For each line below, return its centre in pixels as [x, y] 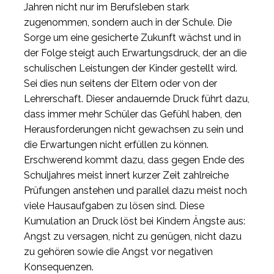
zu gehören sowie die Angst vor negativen [118, 251]
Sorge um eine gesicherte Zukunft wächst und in [132, 37]
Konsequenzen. [59, 267]
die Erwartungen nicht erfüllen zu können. [116, 144]
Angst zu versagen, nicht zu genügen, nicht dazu [133, 236]
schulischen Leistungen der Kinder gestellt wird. [131, 68]
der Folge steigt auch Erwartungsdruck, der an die [135, 53]
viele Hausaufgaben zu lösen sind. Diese [114, 206]
